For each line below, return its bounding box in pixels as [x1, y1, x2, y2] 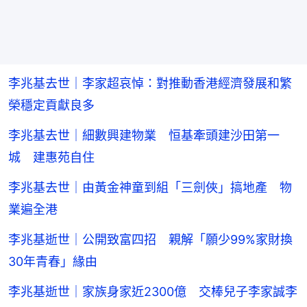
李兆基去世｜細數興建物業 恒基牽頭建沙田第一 [8, 127, 280, 143]
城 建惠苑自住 [8, 149, 95, 164]
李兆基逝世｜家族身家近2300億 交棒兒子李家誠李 [8, 284, 297, 299]
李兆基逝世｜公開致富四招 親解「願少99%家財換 [8, 232, 293, 247]
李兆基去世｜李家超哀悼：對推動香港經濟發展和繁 [8, 75, 292, 90]
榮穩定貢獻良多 [8, 97, 95, 112]
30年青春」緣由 [8, 254, 97, 269]
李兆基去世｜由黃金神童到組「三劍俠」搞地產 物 [8, 180, 292, 195]
